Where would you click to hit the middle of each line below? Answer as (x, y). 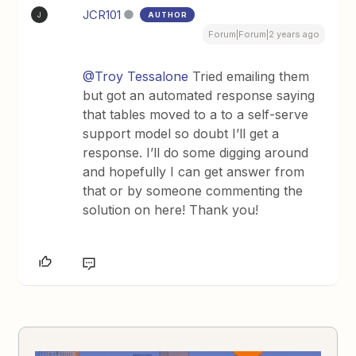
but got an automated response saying (199, 95)
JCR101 (102, 15)
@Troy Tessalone (136, 76)
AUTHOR (168, 15)
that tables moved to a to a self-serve (196, 114)
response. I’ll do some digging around (196, 153)
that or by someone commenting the (193, 191)
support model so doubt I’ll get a (181, 133)
